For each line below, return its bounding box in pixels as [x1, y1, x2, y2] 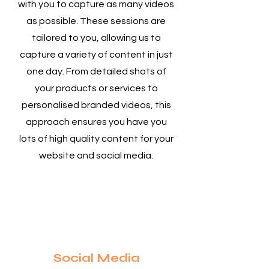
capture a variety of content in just [19, 50, 173, 59]
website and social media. [39, 151, 153, 160]
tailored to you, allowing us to [31, 33, 161, 43]
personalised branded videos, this [21, 100, 171, 110]
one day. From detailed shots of [26, 67, 166, 76]
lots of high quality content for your [19, 134, 174, 144]
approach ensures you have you [25, 117, 167, 127]
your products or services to [34, 83, 158, 93]
